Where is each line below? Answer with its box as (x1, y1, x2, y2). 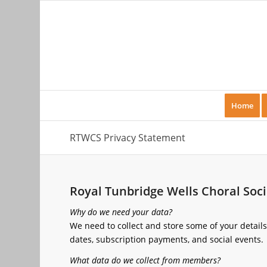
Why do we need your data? (70, 206, 173, 218)
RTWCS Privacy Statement (70, 131, 186, 144)
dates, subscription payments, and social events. (70, 233, 264, 245)
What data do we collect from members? (70, 254, 221, 266)
